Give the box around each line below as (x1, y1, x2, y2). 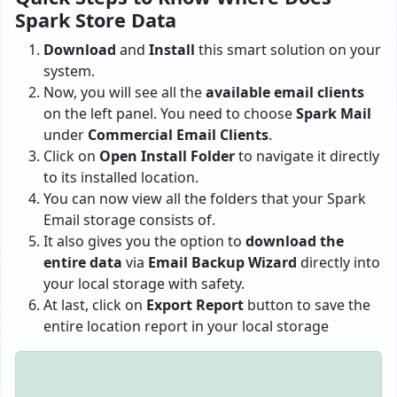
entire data (43, 253, 122, 272)
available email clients (206, 82, 364, 102)
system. (43, 61, 95, 81)
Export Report (146, 295, 244, 315)
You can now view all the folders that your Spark (43, 189, 366, 208)
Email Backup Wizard (148, 253, 297, 272)
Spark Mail (296, 104, 371, 123)
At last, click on (43, 295, 146, 315)
